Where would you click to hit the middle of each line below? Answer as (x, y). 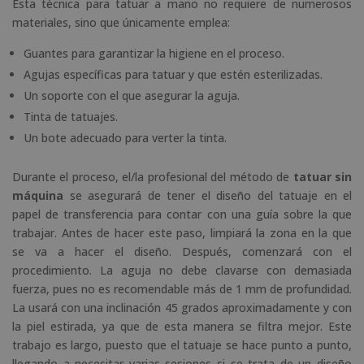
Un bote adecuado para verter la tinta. (125, 137)
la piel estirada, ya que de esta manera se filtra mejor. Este (182, 326)
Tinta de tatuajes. (71, 116)
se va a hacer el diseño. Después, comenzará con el (182, 251)
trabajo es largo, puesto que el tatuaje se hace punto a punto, (182, 344)
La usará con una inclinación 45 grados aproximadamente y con (182, 307)
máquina (38, 195)
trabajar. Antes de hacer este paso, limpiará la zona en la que (182, 232)
